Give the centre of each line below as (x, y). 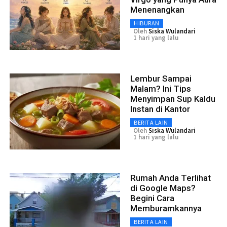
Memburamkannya (166, 209)
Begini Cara (152, 198)
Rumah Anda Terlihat (171, 178)
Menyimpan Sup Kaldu (173, 99)
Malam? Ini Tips (161, 89)
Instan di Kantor (160, 109)
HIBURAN (147, 23)
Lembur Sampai (161, 79)
